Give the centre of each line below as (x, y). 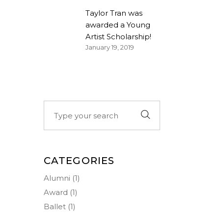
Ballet (55, 206)
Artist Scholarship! (118, 37)
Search (56, 106)
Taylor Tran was (114, 13)
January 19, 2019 (110, 47)
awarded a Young (118, 25)
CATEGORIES (79, 161)
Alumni (57, 178)
